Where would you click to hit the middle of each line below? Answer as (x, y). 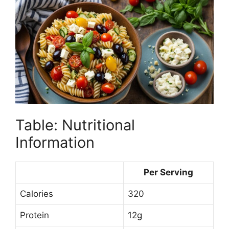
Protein (35, 215)
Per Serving (168, 173)
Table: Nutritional (75, 125)
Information (55, 143)
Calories (37, 194)
